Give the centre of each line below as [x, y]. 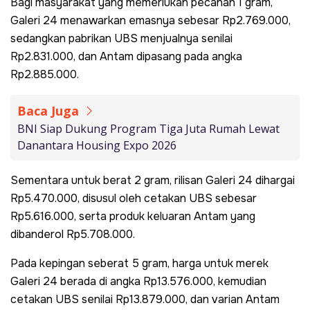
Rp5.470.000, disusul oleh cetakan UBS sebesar [134, 198]
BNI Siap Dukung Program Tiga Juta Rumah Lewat [148, 128]
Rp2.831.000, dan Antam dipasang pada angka [126, 56]
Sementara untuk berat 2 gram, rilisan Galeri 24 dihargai [153, 180]
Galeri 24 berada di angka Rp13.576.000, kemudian [138, 281]
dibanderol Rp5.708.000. [73, 234]
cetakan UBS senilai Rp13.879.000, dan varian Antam [145, 299]
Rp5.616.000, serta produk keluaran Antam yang [133, 216]
